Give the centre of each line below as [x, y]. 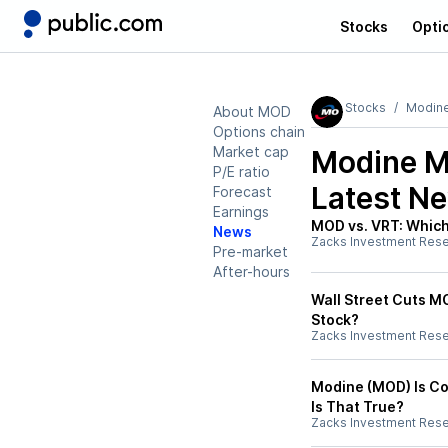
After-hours [251, 271]
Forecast [242, 191]
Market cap [251, 151]
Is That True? [357, 406]
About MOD [252, 111]
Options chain [259, 131]
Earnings [241, 211]
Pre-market [250, 251]
